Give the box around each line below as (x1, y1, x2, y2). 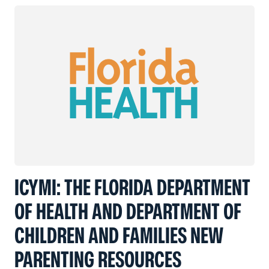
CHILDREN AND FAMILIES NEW (14, 222, 223, 248)
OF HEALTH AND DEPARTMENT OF (14, 198, 241, 224)
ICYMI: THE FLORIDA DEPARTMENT (14, 174, 250, 200)
